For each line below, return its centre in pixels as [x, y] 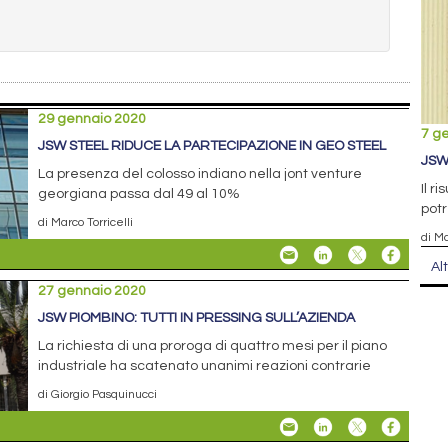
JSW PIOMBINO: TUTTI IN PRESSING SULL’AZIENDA [197, 317]
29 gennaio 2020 [92, 118]
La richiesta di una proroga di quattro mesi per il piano [213, 345]
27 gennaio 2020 [92, 290]
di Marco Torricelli [86, 221]
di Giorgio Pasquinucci [98, 393]
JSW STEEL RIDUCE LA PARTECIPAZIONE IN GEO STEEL [212, 145]
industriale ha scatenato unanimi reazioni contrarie [205, 365]
